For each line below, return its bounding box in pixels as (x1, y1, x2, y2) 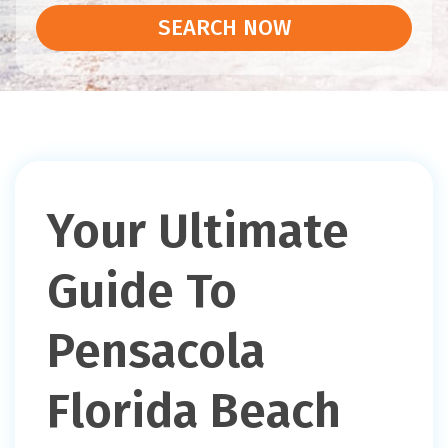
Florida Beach (47, 382, 341, 441)
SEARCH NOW (157, 14, 291, 42)
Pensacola (47, 322, 265, 381)
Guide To (47, 262, 237, 321)
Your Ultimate (47, 202, 349, 261)
